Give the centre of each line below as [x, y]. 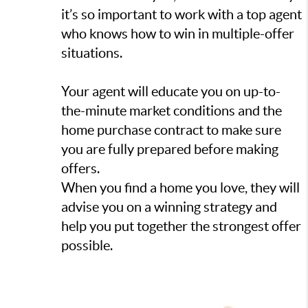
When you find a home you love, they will [180, 188]
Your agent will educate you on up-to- [171, 92]
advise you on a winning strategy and [169, 207]
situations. [92, 53]
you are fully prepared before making [170, 150]
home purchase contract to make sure [171, 130]
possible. [87, 246]
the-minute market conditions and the [172, 111]
